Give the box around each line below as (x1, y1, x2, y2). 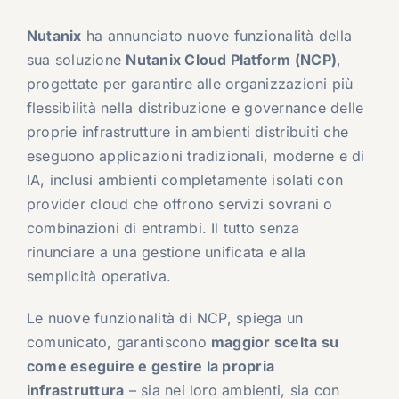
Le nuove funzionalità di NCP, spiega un (26, 309, 304, 328)
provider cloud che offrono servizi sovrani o (26, 195, 333, 214)
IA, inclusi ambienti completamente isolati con (26, 171, 344, 190)
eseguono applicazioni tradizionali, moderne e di (26, 147, 365, 166)
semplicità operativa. (26, 267, 172, 286)
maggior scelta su (211, 333, 339, 352)
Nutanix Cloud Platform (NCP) (126, 51, 338, 69)
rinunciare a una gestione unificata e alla (26, 243, 306, 262)
